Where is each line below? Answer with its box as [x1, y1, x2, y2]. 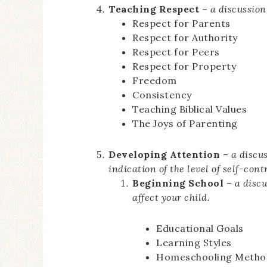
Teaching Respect [108, 3, 199, 15]
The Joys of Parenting [132, 117, 238, 129]
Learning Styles [156, 237, 232, 249]
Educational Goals [156, 222, 246, 234]
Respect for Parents [132, 17, 231, 29]
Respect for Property [132, 60, 236, 72]
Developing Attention [108, 148, 220, 160]
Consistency [132, 89, 192, 101]
